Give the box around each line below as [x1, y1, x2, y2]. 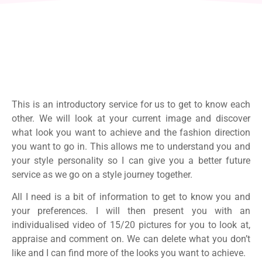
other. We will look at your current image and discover [12, 113, 250, 124]
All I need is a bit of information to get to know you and [12, 191, 250, 203]
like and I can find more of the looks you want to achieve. [12, 247, 246, 259]
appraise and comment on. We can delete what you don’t [12, 233, 250, 245]
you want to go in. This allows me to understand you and [12, 141, 250, 152]
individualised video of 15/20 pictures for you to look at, [12, 219, 250, 231]
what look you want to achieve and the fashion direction [12, 127, 250, 138]
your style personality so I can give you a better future [12, 155, 250, 166]
